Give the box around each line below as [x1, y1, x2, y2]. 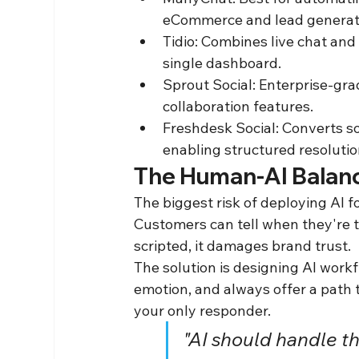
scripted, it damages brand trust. [134, 236, 352, 255]
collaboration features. [163, 96, 314, 115]
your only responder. [134, 301, 272, 320]
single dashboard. [163, 53, 282, 72]
